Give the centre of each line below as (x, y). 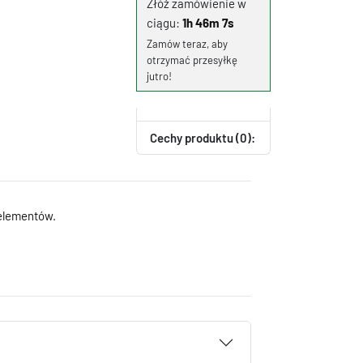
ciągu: (164, 23)
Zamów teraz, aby (187, 44)
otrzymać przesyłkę (192, 60)
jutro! (159, 76)
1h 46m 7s (208, 23)
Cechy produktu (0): (203, 138)
